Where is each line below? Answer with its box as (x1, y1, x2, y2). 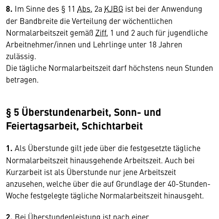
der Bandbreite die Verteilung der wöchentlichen (6, 15, 173, 26)
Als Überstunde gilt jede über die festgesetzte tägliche (13, 142, 200, 153)
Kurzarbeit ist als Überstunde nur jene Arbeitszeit (6, 166, 176, 177)
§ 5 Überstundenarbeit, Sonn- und (6, 104, 161, 119)
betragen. (6, 74, 39, 85)
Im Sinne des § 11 (13, 3, 77, 14)
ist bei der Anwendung (123, 3, 202, 14)
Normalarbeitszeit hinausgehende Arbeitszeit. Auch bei (6, 154, 195, 165)
